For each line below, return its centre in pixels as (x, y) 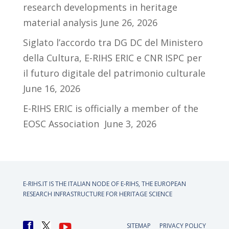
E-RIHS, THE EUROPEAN (153, 184)
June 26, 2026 (129, 23)
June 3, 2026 (130, 124)
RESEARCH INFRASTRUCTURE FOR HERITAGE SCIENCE (97, 194)
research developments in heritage (100, 7)
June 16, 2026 (51, 89)
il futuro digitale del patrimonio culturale (114, 73)
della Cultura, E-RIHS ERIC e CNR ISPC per (112, 58)
